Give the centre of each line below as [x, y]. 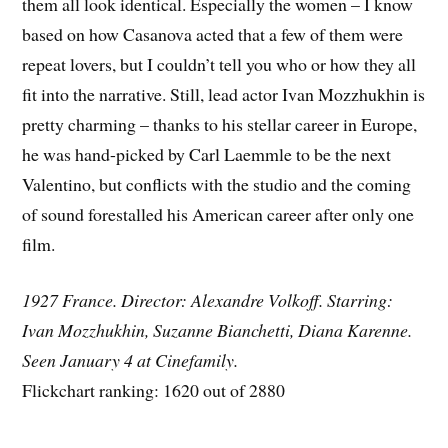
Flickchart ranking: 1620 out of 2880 [154, 390]
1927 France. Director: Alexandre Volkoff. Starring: [208, 300]
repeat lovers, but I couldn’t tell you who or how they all [219, 63]
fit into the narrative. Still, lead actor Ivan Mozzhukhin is [224, 93]
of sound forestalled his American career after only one [218, 213]
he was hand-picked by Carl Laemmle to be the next [207, 153]
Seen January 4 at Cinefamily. [130, 360]
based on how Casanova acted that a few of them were [213, 33]
